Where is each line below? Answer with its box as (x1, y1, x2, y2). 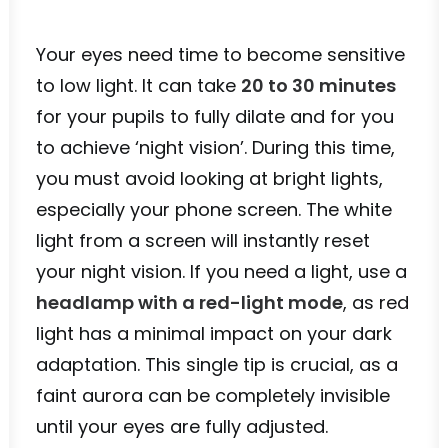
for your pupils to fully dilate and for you (36, 104, 394, 129)
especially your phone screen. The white (36, 197, 392, 222)
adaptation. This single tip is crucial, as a (36, 352, 398, 377)
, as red (343, 290, 409, 315)
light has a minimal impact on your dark (36, 321, 392, 346)
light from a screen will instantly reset (36, 228, 370, 253)
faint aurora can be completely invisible (36, 383, 390, 408)
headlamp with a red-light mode (36, 290, 343, 315)
